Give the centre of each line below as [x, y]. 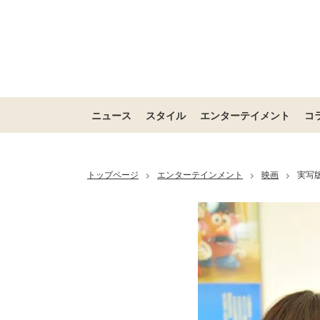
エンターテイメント [245, 115]
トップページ [113, 174]
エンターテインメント [200, 174]
